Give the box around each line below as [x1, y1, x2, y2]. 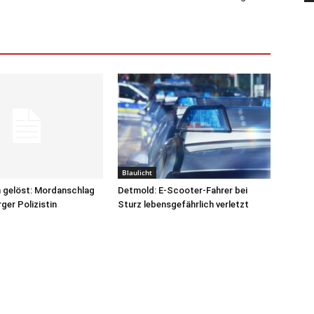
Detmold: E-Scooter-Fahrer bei [118, 185, 247, 196]
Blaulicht [122, 168, 152, 178]
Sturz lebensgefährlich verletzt [118, 199, 249, 210]
